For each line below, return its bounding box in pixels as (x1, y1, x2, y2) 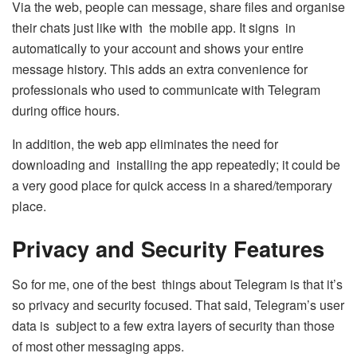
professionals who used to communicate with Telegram (12, 80, 320, 99)
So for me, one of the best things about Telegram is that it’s (12, 275, 343, 293)
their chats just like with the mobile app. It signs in (12, 18, 296, 37)
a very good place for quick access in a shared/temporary (12, 175, 332, 194)
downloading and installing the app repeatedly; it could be (12, 155, 340, 174)
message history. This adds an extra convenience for (12, 59, 308, 78)
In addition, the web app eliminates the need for (12, 134, 278, 153)
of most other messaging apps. (12, 337, 184, 355)
